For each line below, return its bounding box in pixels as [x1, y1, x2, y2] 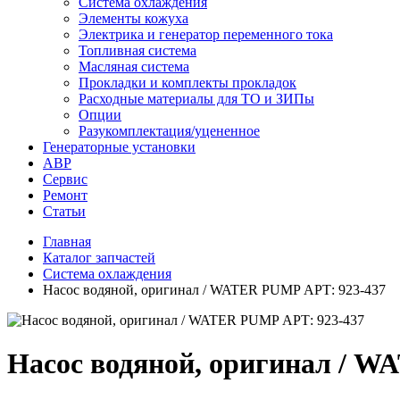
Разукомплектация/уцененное [79, 123, 260, 138]
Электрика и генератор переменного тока [79, 27, 333, 42]
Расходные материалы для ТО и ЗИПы [79, 91, 314, 106]
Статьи [43, 204, 86, 219]
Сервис [43, 171, 87, 187]
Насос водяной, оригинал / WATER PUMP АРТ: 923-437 [43, 282, 386, 297]
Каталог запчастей [43, 250, 155, 265]
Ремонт [43, 187, 87, 203]
